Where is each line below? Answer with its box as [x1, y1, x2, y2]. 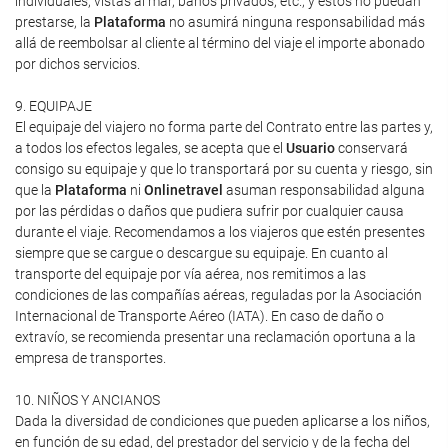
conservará [335, 140, 408, 156]
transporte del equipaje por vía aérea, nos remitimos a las [15, 266, 366, 282]
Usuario [286, 140, 335, 156]
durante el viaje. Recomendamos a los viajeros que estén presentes [15, 224, 425, 240]
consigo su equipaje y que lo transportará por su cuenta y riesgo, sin [15, 161, 433, 177]
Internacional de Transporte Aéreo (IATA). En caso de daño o [15, 308, 384, 324]
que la [15, 182, 55, 198]
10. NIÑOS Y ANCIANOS [15, 392, 160, 408]
